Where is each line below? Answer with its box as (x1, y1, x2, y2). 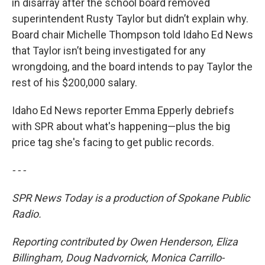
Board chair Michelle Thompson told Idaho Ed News (12, 28, 253, 41)
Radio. (12, 208, 41, 220)
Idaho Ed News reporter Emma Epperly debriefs (12, 104, 234, 117)
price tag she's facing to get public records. (12, 136, 214, 148)
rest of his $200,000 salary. (12, 76, 137, 89)
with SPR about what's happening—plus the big (12, 120, 230, 132)
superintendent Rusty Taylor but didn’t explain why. (12, 12, 248, 25)
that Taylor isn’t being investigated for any (12, 44, 206, 57)
